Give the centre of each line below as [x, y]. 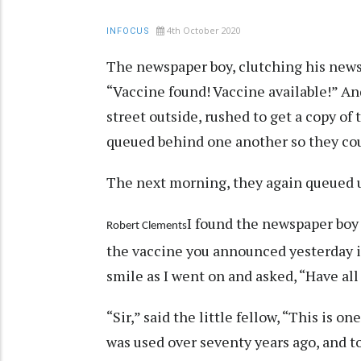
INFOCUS [128, 31]
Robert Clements [147, 226]
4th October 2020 [204, 30]
